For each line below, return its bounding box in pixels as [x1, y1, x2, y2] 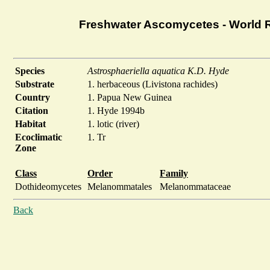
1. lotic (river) [87, 119, 139, 130]
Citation [15, 105, 48, 116]
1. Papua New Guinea [87, 92, 172, 103]
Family [160, 168, 188, 179]
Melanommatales [87, 181, 152, 192]
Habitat [15, 119, 46, 130]
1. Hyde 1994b [87, 105, 145, 116]
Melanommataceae [160, 181, 231, 192]
